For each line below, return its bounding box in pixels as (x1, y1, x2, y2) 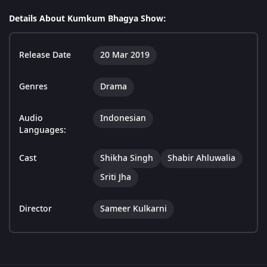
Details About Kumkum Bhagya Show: (9, 13, 166, 26)
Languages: (19, 124, 66, 137)
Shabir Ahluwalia (167, 152, 235, 165)
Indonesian (100, 112, 146, 125)
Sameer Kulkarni (100, 203, 167, 216)
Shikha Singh (100, 152, 153, 165)
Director (19, 203, 52, 216)
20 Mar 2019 (100, 49, 150, 62)
